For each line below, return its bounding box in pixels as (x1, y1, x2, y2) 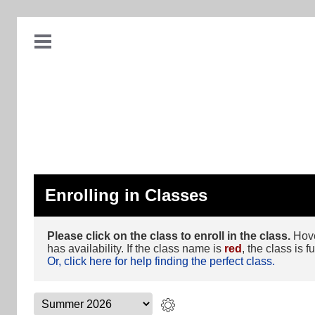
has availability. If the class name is (47, 243, 224, 255)
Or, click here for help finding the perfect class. (47, 255, 275, 267)
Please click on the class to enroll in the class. (47, 230, 290, 242)
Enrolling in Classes (45, 186, 207, 205)
